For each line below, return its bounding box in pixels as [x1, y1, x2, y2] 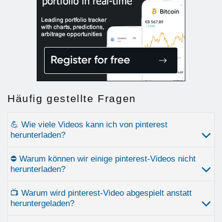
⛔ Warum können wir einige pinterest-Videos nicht [10, 154, 196, 164]
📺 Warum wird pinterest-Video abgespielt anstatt [10, 188, 192, 198]
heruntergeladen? [10, 199, 74, 209]
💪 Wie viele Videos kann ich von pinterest [10, 120, 167, 130]
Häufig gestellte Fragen [7, 93, 136, 105]
